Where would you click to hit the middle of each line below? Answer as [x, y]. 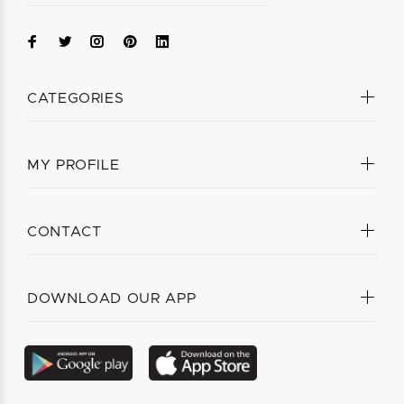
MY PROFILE [73, 165]
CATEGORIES [76, 98]
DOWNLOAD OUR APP [112, 298]
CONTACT [64, 231]
